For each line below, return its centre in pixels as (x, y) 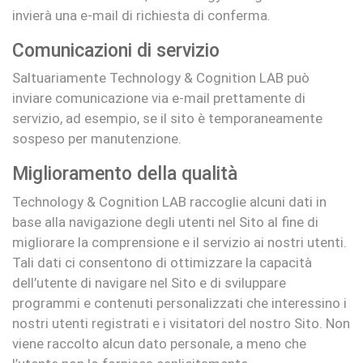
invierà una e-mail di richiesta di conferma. (141, 15)
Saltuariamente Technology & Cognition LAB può (161, 78)
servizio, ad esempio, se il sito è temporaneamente (167, 118)
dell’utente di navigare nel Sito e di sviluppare (149, 282)
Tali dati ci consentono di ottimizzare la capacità (162, 262)
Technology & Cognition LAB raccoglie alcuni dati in (169, 201)
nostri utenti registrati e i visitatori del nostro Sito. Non (181, 323)
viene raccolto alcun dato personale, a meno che (159, 343)
